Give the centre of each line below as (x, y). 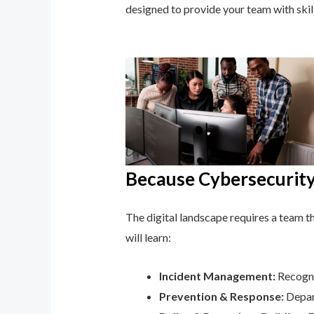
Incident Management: (217, 276)
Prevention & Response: (221, 296)
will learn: (148, 238)
